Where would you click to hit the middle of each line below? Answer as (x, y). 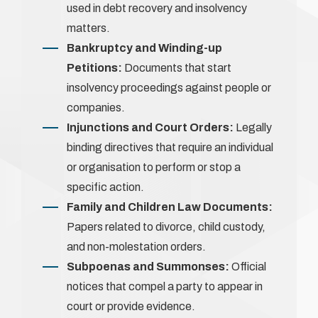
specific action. (105, 187)
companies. (96, 107)
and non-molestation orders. (136, 246)
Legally (253, 127)
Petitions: (94, 67)
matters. (88, 28)
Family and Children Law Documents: (170, 207)
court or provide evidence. (131, 306)
